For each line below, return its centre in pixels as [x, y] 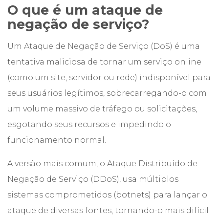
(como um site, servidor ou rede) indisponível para [109, 77]
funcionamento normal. [57, 140]
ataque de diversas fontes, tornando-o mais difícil [108, 210]
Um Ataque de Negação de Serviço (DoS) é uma [104, 46]
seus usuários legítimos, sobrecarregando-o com [107, 93]
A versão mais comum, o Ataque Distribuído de [102, 164]
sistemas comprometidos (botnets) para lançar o [107, 195]
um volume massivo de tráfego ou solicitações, [102, 109]
